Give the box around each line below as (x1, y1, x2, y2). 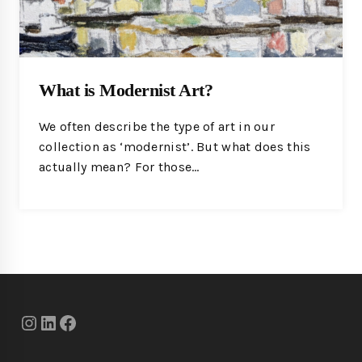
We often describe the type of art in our (39, 118, 276, 134)
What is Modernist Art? (39, 79, 213, 100)
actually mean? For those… (39, 158, 200, 175)
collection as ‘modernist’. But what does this (39, 138, 311, 154)
